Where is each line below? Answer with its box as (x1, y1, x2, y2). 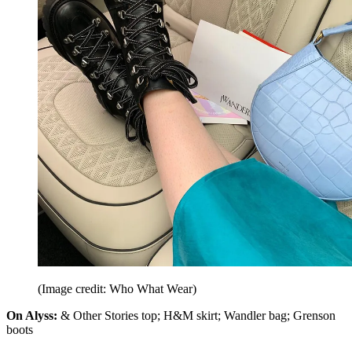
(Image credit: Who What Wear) (38, 281, 196, 295)
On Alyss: (6, 308, 60, 322)
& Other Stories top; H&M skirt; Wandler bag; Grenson (60, 308, 335, 322)
